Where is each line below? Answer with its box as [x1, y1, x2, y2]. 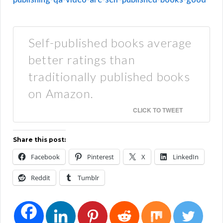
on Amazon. [28, 86, 94, 101]
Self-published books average [28, 35, 192, 50]
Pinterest [87, 152, 114, 161]
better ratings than [28, 52, 135, 67]
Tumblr [78, 173, 99, 182]
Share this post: [13, 135, 66, 143]
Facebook [31, 152, 60, 161]
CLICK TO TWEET [133, 105, 183, 114]
